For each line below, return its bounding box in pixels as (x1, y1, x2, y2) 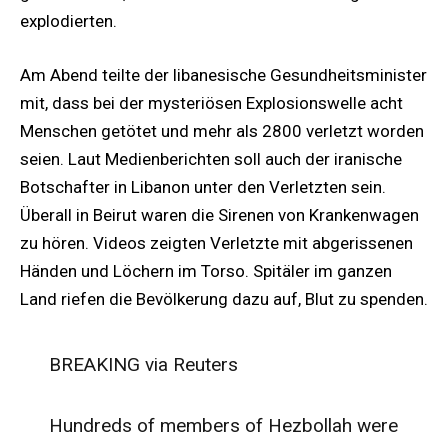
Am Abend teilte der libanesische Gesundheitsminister (20, 65, 427, 86)
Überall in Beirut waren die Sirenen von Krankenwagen (20, 205, 419, 226)
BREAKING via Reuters (48, 352, 238, 376)
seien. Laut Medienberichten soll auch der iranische (20, 149, 402, 170)
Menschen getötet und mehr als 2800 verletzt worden (20, 121, 424, 142)
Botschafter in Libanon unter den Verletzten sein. (20, 177, 386, 198)
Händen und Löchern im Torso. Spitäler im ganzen (20, 261, 392, 282)
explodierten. (20, 10, 117, 31)
